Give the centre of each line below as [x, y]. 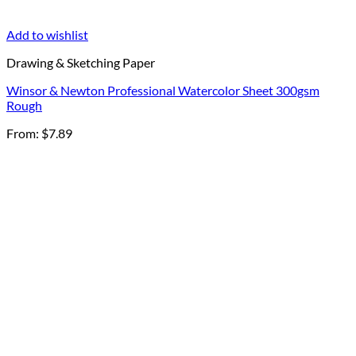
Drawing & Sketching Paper [81, 63]
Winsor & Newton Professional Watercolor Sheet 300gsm [163, 91]
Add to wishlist [47, 35]
